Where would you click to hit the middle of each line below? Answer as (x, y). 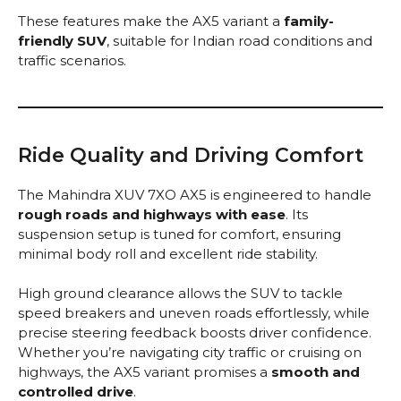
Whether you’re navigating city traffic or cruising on (190, 353)
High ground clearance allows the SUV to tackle (180, 294)
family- (309, 21)
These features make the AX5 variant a (151, 21)
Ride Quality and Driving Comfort (191, 155)
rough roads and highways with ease (152, 214)
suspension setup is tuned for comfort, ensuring (179, 234)
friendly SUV (62, 40)
